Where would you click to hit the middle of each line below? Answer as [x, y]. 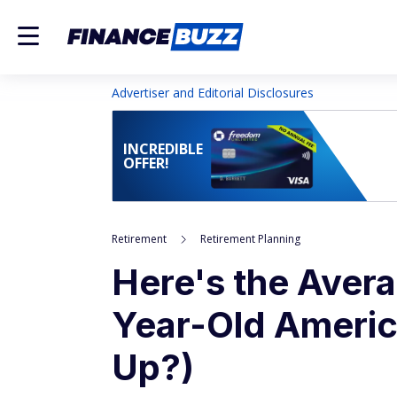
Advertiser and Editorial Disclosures [213, 93]
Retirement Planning [250, 239]
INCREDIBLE [163, 149]
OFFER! [146, 163]
